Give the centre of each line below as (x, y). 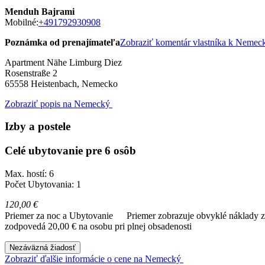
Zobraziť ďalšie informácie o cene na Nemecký (94, 258)
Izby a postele (38, 127)
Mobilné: (22, 22)
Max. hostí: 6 (29, 173)
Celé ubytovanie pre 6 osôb (70, 150)
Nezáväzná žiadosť (43, 247)
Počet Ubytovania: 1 (43, 184)
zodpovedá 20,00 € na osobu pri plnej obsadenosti (98, 226)
